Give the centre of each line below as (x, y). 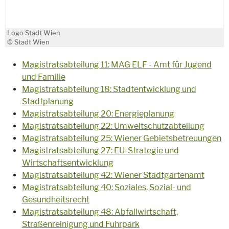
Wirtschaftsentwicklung (67, 163)
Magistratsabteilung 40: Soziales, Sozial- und (106, 188)
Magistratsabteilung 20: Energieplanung (98, 114)
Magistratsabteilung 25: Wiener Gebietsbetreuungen (121, 139)
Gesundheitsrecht (55, 200)
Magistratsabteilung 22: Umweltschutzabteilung (113, 126)
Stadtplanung (48, 102)
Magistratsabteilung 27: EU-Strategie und (100, 151)
